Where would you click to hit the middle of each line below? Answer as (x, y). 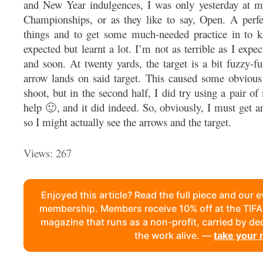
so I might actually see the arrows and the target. (127, 122)
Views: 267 (48, 153)
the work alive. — (174, 236)
